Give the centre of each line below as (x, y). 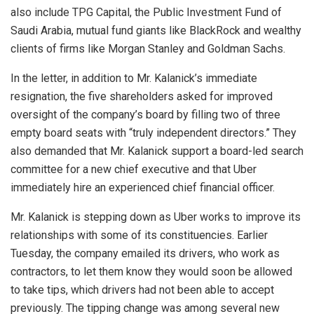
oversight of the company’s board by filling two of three (145, 115)
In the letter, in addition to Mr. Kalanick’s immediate (134, 78)
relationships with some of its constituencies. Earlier (139, 235)
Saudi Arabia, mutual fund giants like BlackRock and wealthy (156, 31)
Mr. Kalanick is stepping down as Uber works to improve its (156, 217)
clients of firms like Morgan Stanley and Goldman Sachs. (148, 49)
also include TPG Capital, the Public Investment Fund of (146, 13)
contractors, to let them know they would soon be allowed (151, 272)
